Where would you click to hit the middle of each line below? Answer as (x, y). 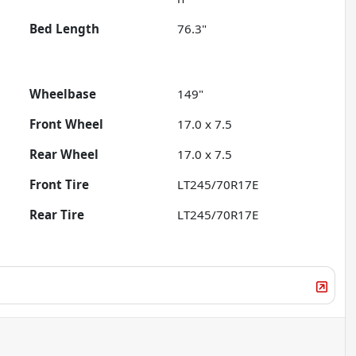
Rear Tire (57, 215)
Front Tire (60, 185)
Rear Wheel (64, 155)
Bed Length (65, 29)
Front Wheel (67, 124)
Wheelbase (63, 94)
